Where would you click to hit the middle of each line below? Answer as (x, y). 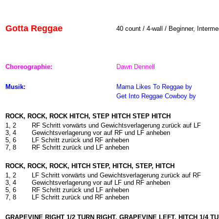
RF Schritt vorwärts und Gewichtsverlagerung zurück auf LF (116, 125)
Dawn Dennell (136, 67)
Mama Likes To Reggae (151, 87)
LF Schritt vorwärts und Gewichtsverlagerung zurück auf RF (116, 175)
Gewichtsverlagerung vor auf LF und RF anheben (101, 183)
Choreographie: (29, 67)
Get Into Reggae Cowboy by (156, 96)
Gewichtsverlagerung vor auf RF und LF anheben (101, 133)
